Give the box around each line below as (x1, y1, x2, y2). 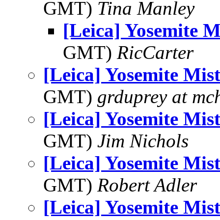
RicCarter (117, 42, 193, 63)
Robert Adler (97, 174, 197, 195)
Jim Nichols (97, 130, 189, 151)
